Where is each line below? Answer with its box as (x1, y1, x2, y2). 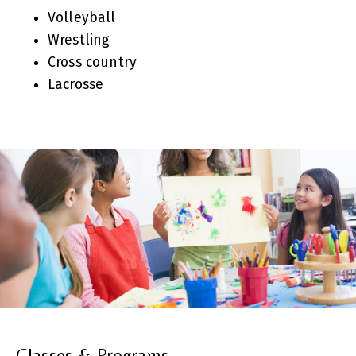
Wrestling (48, 32, 110, 49)
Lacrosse (48, 76, 104, 94)
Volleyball (48, 10, 116, 27)
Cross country (48, 54, 137, 72)
